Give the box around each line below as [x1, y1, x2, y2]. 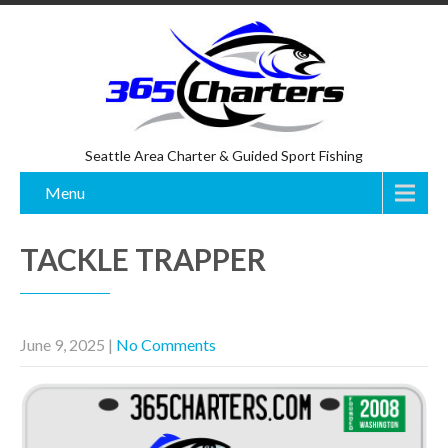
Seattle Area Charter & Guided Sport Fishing [85, 147, 363, 164]
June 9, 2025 [20, 335, 105, 354]
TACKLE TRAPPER [20, 241, 266, 277]
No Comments [116, 335, 216, 354]
